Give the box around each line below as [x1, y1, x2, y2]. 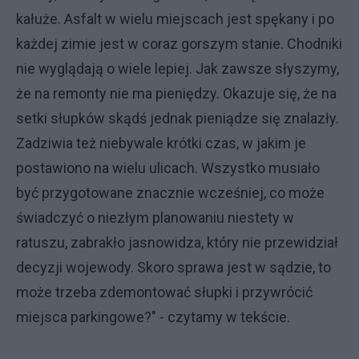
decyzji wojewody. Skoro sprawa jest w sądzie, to [16, 259, 331, 276]
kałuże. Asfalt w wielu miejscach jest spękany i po [16, 10, 334, 27]
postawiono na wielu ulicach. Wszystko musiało [16, 159, 320, 176]
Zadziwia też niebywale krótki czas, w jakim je [16, 135, 306, 151]
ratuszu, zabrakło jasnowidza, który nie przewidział [16, 234, 338, 251]
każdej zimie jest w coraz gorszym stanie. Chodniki [16, 35, 342, 52]
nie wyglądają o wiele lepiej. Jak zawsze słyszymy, [16, 60, 339, 77]
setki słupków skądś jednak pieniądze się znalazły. [16, 110, 339, 127]
